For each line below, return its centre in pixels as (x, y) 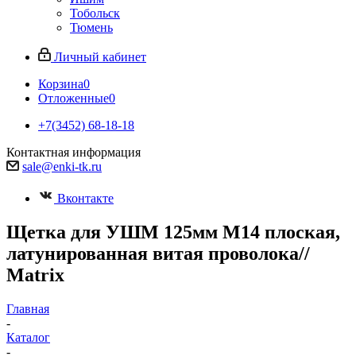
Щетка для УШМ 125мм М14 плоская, (173, 232)
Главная (28, 308)
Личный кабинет (100, 57)
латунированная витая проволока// (158, 253)
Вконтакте (85, 198)
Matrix (35, 275)
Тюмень (91, 27)
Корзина (61, 84)
